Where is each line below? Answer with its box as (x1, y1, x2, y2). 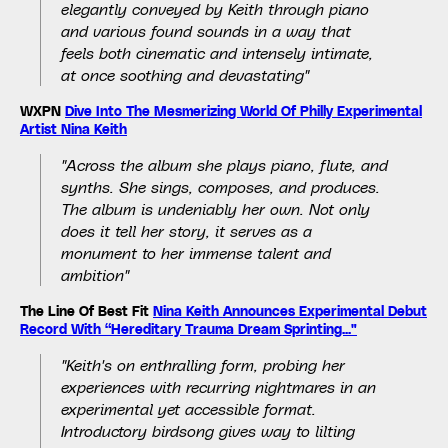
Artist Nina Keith (20, 121, 127, 138)
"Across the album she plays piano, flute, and (61, 155, 388, 175)
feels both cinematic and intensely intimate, (61, 43, 373, 63)
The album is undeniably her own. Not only (61, 199, 370, 219)
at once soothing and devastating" (61, 65, 309, 85)
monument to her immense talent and (61, 243, 331, 263)
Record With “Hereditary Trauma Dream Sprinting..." (20, 321, 357, 338)
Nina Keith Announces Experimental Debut (153, 303, 427, 320)
